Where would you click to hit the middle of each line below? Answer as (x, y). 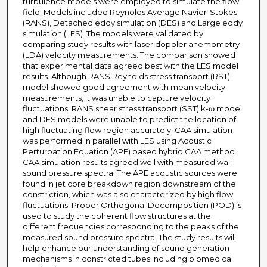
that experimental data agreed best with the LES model (130, 66)
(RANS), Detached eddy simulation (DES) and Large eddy (132, 23)
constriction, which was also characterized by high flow (128, 195)
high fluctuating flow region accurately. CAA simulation (127, 130)
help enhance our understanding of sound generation (126, 248)
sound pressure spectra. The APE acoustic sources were (130, 173)
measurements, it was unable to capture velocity (116, 98)
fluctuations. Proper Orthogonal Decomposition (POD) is (132, 205)
